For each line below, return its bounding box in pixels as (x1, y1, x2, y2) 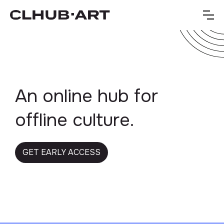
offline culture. (15, 108, 134, 132)
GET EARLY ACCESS (22, 147, 100, 158)
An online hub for (15, 84, 158, 108)
